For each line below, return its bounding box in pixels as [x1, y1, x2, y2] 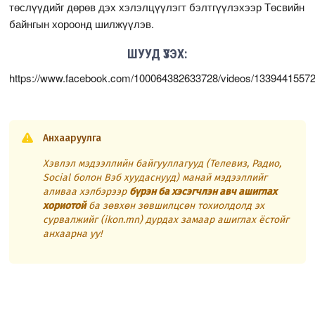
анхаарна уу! [43, 227, 103, 240]
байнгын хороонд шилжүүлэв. [9, 15, 155, 31]
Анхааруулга [43, 131, 102, 144]
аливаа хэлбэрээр [43, 185, 130, 198]
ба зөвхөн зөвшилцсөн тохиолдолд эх [86, 199, 265, 212]
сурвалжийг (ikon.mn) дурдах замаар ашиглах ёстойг [43, 213, 290, 226]
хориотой [43, 199, 86, 212]
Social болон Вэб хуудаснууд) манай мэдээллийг [43, 171, 268, 184]
